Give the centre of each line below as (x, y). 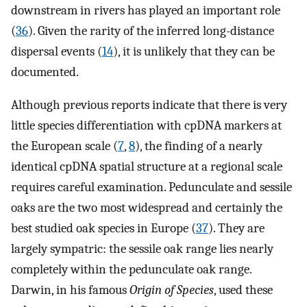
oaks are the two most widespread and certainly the (147, 208)
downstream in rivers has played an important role (146, 10)
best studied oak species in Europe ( (103, 229)
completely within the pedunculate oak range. (131, 270)
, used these (243, 290)
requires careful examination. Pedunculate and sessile (151, 187)
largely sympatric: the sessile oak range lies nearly (142, 249)
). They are (236, 229)
